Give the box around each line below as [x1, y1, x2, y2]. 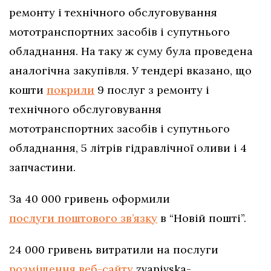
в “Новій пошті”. [157, 211, 246, 225]
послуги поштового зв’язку [9, 211, 157, 225]
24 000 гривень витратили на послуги [9, 243, 218, 256]
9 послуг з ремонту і [94, 83, 209, 97]
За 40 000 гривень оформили [9, 192, 170, 206]
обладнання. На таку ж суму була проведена [9, 44, 253, 58]
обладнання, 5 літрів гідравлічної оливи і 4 [9, 141, 247, 155]
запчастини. [9, 160, 76, 174]
